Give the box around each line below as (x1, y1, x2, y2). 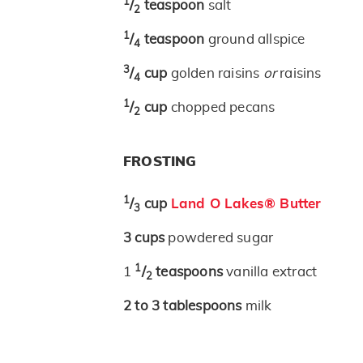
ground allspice (207, 32, 305, 47)
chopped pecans (170, 100, 275, 115)
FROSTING (123, 155, 197, 169)
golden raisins (170, 66, 263, 81)
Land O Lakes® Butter (170, 197, 322, 211)
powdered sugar (168, 231, 274, 246)
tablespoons (163, 299, 246, 314)
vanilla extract (226, 265, 318, 280)
